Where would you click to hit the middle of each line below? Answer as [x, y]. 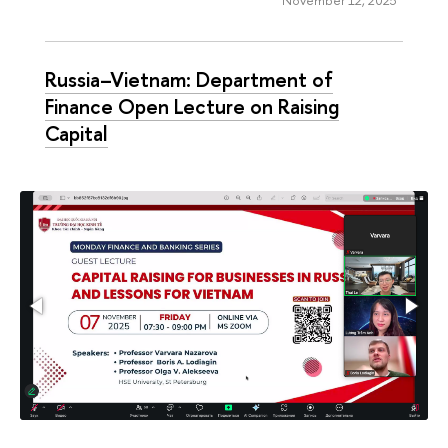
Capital [76, 133]
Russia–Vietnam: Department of [189, 79]
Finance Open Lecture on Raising [192, 106]
